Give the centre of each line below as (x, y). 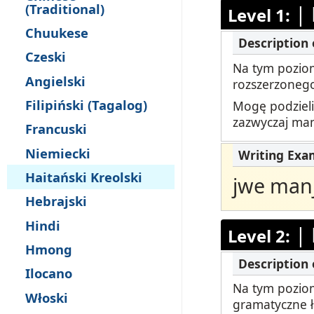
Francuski (56, 129)
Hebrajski (56, 201)
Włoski (47, 297)
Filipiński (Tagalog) (86, 104)
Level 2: (259, 235)
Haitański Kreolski (84, 177)
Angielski (55, 81)
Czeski (46, 57)
